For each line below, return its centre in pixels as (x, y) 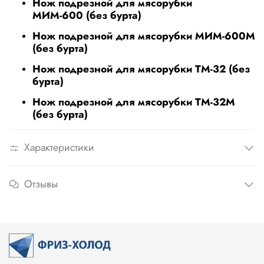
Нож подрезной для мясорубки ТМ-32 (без (141, 69)
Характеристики (59, 148)
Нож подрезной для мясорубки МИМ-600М (144, 36)
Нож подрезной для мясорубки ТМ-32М (134, 102)
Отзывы (41, 184)
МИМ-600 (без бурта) (88, 16)
